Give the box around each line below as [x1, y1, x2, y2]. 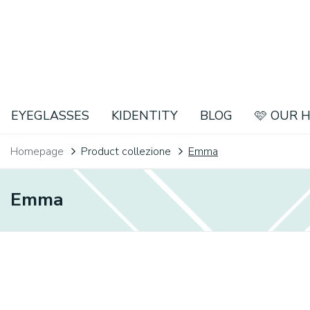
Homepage [10, 143, 64, 159]
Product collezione [81, 143, 171, 159]
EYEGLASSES [11, 107, 89, 124]
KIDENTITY [111, 107, 178, 124]
